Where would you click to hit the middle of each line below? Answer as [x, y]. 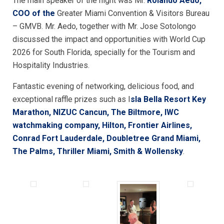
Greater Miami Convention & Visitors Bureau [133, 13]
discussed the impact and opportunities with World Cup [109, 39]
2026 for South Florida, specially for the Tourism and [104, 52]
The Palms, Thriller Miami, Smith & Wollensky [98, 151]
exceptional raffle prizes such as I [71, 99]
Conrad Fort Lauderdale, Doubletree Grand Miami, [106, 138]
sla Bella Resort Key [168, 99]
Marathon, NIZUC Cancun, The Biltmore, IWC [96, 112]
